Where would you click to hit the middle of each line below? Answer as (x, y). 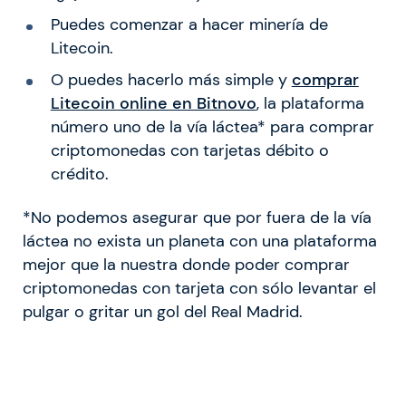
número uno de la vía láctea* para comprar (212, 127)
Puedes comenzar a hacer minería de (189, 25)
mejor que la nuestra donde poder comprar (186, 265)
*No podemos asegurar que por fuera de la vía (197, 218)
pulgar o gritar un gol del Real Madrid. (163, 312)
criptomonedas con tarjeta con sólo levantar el (199, 289)
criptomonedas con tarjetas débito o (189, 151)
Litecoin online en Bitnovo (153, 104)
